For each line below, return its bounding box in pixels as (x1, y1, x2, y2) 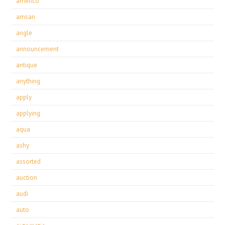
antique (16, 61, 38, 69)
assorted (16, 157, 41, 166)
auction (16, 173, 38, 182)
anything (16, 77, 41, 85)
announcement (16, 45, 59, 53)
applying (16, 109, 41, 118)
